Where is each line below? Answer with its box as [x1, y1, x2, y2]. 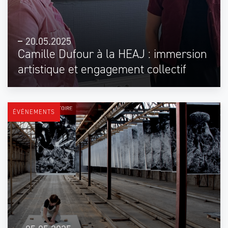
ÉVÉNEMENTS [13, 107, 55, 116]
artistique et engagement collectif [18, 61, 186, 77]
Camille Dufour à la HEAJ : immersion [18, 45, 207, 62]
